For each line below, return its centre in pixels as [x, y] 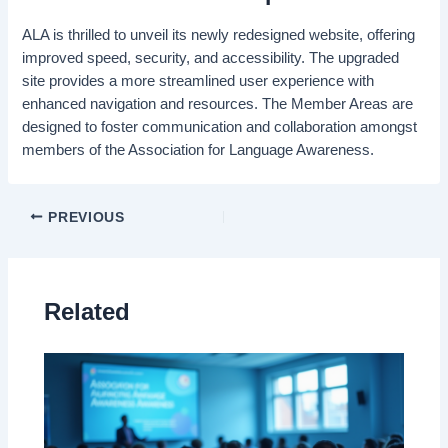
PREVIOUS [84, 217]
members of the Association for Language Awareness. [198, 149]
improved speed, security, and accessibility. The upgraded [211, 57]
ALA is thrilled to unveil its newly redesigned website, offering [219, 34]
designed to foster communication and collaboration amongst [220, 126]
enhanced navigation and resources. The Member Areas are [218, 103]
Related [87, 312]
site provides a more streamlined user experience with [198, 80]
